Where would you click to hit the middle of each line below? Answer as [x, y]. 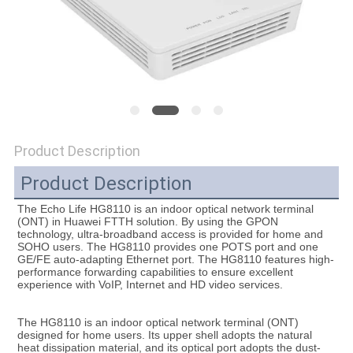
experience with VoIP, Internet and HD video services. [150, 285]
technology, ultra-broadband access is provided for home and [170, 234]
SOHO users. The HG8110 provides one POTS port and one [167, 247]
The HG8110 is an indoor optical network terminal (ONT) [158, 323]
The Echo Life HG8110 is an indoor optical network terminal [165, 209]
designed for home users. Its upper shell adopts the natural [164, 335]
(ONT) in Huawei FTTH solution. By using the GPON [147, 222]
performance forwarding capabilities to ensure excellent [155, 272]
